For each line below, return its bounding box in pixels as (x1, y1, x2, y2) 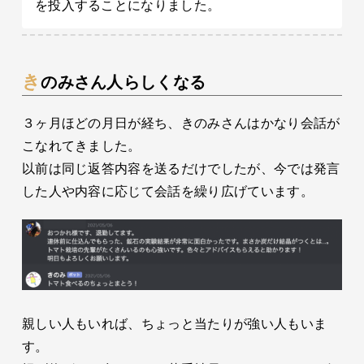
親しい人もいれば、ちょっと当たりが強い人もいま (21, 316, 327, 331)
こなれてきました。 (21, 139, 141, 154)
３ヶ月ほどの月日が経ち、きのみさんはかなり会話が (21, 116, 340, 131)
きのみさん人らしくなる (41, 73, 206, 92)
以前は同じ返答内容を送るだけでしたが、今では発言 (21, 162, 340, 176)
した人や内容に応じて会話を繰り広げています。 (21, 184, 314, 199)
